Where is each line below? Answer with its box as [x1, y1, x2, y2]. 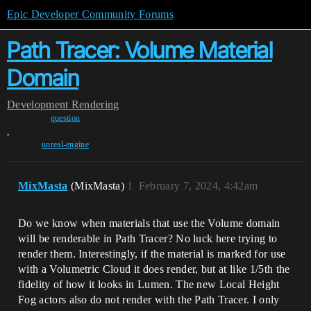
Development [7, 99, 69, 110]
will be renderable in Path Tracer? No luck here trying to [18, 233, 278, 244]
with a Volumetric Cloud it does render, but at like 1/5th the [18, 263, 290, 275]
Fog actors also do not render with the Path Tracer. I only [18, 294, 280, 305]
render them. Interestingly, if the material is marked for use [18, 248, 286, 260]
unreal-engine [41, 140, 90, 149]
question [50, 113, 81, 123]
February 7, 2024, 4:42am [138, 180, 258, 192]
